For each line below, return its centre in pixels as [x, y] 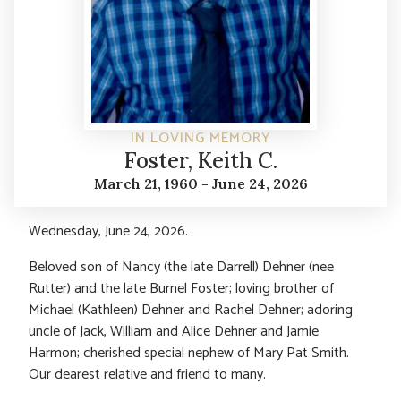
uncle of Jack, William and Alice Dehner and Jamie [174, 331]
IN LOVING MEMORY [200, 138]
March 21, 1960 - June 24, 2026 [200, 183]
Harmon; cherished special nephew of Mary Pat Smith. [189, 353]
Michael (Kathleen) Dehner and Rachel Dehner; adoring [191, 310]
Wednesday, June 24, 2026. [108, 231]
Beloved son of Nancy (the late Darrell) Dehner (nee [181, 267]
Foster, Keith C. [200, 160]
